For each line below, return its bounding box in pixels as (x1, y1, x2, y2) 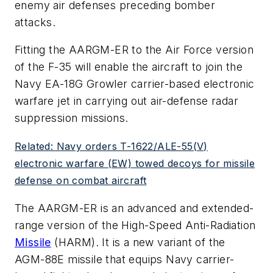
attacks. (15, 15, 56, 29)
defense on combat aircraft (15, 174, 147, 186)
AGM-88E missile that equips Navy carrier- (15, 252, 235, 266)
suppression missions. (15, 112, 129, 125)
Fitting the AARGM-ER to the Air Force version (15, 43, 253, 57)
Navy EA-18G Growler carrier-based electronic (15, 77, 255, 91)
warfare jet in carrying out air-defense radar (15, 94, 238, 108)
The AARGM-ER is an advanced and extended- (15, 201, 254, 214)
